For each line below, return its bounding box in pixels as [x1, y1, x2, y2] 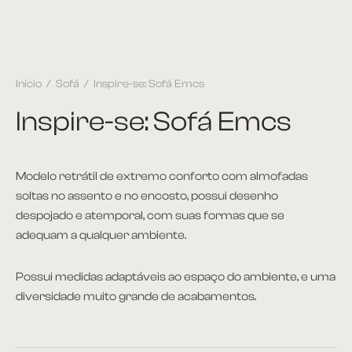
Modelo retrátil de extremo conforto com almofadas [16, 168, 308, 183]
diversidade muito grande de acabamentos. [16, 288, 256, 303]
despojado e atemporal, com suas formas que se [16, 207, 284, 222]
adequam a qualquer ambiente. [16, 227, 186, 242]
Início [16, 77, 42, 90]
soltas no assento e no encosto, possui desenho [16, 188, 278, 203]
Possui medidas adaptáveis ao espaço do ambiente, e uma [16, 269, 335, 284]
